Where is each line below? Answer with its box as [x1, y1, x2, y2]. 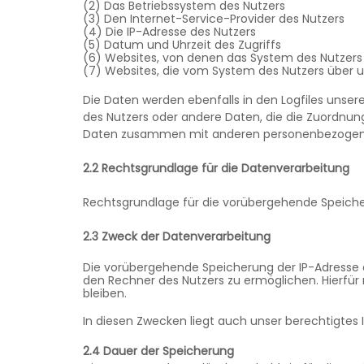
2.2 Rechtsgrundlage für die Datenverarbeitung [83, 160, 349, 177]
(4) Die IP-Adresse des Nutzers [83, 23, 256, 40]
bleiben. [83, 284, 130, 301]
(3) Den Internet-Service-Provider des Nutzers [83, 10, 344, 27]
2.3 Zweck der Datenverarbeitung [83, 228, 271, 245]
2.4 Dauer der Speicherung [83, 342, 234, 359]
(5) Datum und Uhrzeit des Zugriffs [83, 36, 281, 53]
